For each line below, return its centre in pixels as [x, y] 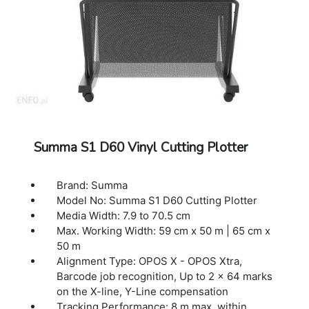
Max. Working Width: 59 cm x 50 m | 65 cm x [164, 230]
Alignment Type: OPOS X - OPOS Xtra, [150, 261]
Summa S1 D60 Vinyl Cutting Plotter [140, 147]
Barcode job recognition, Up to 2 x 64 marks [165, 276]
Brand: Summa [92, 185]
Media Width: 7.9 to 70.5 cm [124, 215]
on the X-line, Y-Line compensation [143, 291]
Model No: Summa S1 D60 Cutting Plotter [157, 200]
